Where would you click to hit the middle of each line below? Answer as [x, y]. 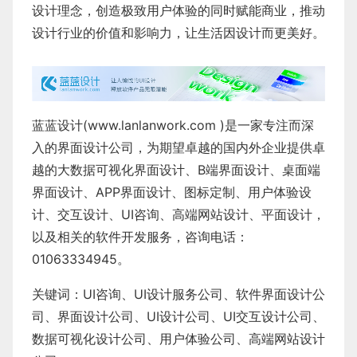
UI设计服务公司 [178, 294]
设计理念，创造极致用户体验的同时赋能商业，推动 [178, 10]
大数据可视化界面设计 [121, 169]
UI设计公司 [178, 316]
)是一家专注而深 [265, 125]
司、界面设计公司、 [89, 316]
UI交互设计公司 [268, 316]
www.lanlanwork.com [152, 125]
